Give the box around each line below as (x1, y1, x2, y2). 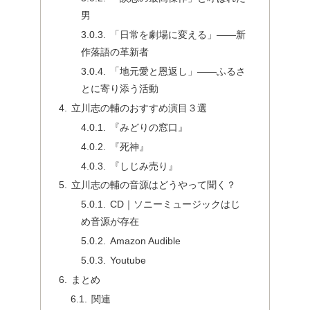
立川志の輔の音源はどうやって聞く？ (71, 179, 236, 191)
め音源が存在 (80, 216, 139, 228)
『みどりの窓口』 (109, 121, 188, 133)
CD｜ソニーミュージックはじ (109, 199, 240, 210)
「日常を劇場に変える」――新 (109, 29, 246, 41)
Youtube (109, 255, 146, 266)
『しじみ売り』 (109, 160, 178, 172)
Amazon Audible (109, 235, 181, 247)
